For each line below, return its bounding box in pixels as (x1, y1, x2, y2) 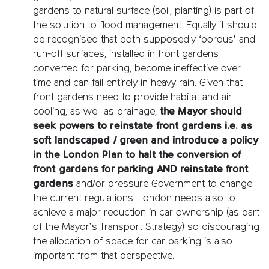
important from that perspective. (33, 251, 174, 261)
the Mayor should (160, 107, 243, 117)
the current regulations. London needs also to (33, 193, 235, 204)
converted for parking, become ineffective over (33, 64, 241, 74)
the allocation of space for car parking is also (33, 237, 232, 247)
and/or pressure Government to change (73, 179, 252, 189)
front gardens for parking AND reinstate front (33, 165, 249, 175)
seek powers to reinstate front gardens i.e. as (33, 121, 252, 131)
